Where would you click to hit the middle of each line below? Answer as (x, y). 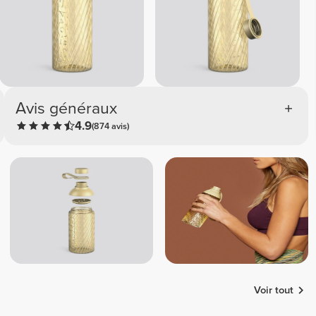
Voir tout (274, 290)
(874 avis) (111, 126)
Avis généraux (67, 108)
